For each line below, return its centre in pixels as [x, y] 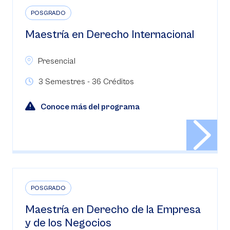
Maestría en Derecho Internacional [110, 35]
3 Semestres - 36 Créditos [86, 82]
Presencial [57, 61]
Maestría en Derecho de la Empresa [113, 210]
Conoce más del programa [90, 107]
